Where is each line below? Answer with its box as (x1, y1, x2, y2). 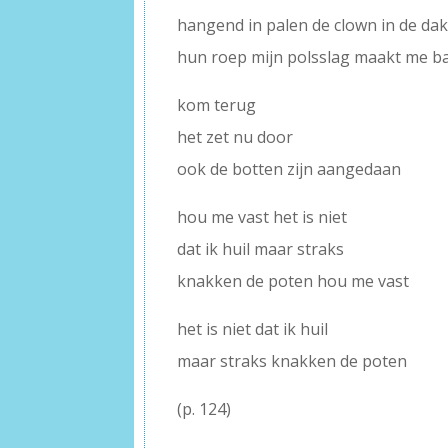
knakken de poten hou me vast (177, 269, 410, 292)
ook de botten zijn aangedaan (177, 157, 402, 180)
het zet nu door (177, 125, 294, 148)
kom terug (177, 93, 257, 116)
